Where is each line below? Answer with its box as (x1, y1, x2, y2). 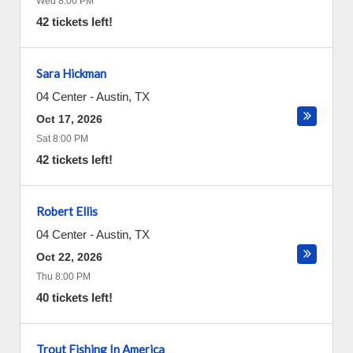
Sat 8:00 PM (36, 133, 88, 144)
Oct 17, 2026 (36, 113, 102, 125)
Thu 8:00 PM (36, 271, 91, 282)
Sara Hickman (36, 66, 106, 80)
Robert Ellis (36, 204, 98, 218)
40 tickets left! (36, 291, 113, 304)
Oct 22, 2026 (36, 251, 102, 263)
